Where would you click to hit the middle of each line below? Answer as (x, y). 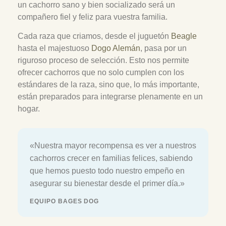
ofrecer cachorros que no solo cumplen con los (101, 73)
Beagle (184, 36)
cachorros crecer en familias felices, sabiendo (111, 158)
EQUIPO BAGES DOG (65, 202)
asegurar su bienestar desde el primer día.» (107, 184)
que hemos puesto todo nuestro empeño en (107, 171)
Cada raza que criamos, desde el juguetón (94, 36)
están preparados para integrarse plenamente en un (110, 97)
